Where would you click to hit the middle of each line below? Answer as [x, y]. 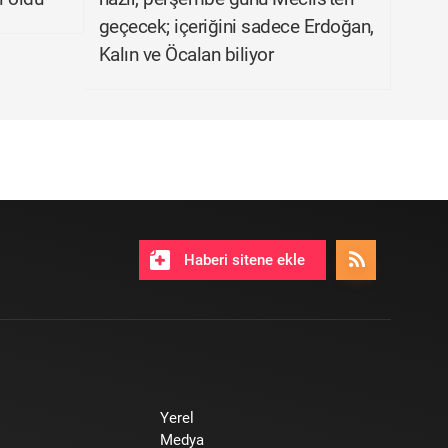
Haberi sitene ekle [242, 260]
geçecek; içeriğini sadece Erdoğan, [236, 26]
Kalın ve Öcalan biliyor [185, 54]
